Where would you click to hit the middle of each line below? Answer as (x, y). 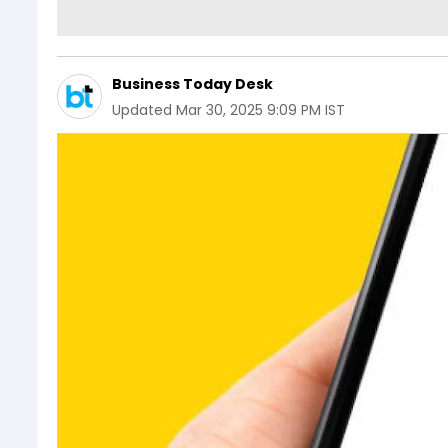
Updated (142, 109)
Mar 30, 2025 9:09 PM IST (260, 109)
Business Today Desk (192, 83)
